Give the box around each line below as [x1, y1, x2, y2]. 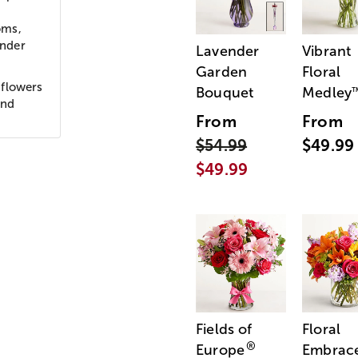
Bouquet [196, 85, 254, 101]
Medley [302, 85, 352, 101]
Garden [196, 64, 248, 81]
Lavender [196, 43, 260, 60]
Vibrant [302, 43, 352, 60]
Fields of [196, 321, 253, 338]
